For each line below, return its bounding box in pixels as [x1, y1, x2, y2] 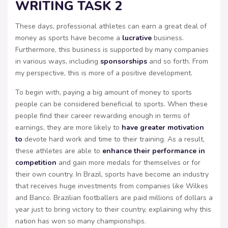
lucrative [122, 33, 154, 43]
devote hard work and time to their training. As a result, [24, 134, 205, 144]
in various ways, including [15, 56, 100, 66]
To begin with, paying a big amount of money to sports [15, 87, 192, 97]
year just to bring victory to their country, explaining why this [15, 204, 211, 214]
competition [15, 157, 59, 167]
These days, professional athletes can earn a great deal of [15, 21, 207, 31]
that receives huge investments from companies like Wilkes [15, 181, 208, 191]
